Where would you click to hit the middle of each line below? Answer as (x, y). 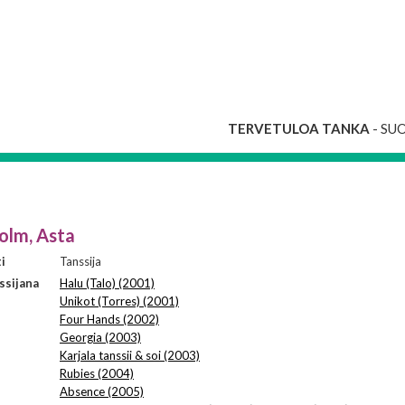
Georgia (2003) (100, 337)
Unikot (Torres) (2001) (119, 301)
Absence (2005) (102, 391)
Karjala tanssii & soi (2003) (130, 355)
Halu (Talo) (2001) (107, 283)
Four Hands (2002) (109, 319)
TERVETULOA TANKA (299, 128)
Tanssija (80, 261)
